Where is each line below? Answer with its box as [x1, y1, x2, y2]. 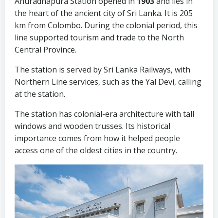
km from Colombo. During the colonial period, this [15, 20, 198, 31]
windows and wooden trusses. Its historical [15, 121, 170, 132]
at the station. [15, 89, 65, 100]
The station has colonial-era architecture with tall [15, 109, 194, 120]
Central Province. [15, 44, 76, 55]
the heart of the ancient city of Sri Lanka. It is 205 [15, 8, 193, 19]
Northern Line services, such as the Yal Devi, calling [15, 76, 201, 88]
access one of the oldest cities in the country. [15, 145, 177, 156]
